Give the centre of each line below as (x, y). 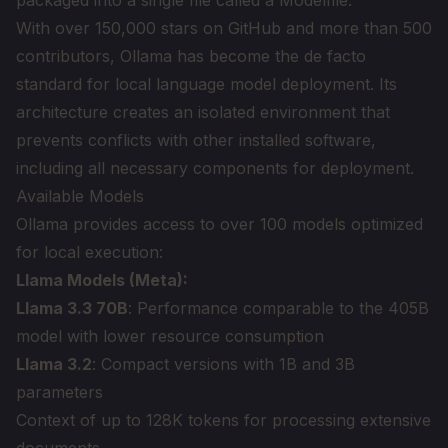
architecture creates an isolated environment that (203, 112)
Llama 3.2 (54, 364)
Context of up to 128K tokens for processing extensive (223, 420)
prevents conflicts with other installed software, (196, 140)
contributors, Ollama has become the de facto (191, 56)
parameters (59, 392)
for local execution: (89, 252)
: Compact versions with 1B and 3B (223, 364)
